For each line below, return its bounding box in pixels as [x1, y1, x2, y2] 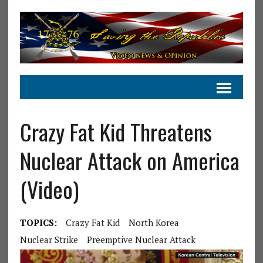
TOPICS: [19, 216, 57, 228]
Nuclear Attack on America [19, 143, 240, 177]
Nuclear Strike [19, 233, 78, 245]
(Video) [19, 172, 79, 205]
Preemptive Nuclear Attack [86, 233, 195, 245]
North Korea [128, 216, 179, 228]
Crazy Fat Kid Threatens [19, 114, 212, 148]
